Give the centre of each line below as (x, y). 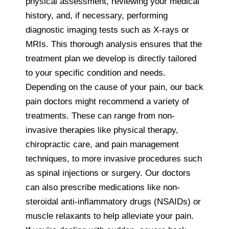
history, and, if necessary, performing (97, 15)
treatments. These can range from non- (100, 116)
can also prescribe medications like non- (103, 187)
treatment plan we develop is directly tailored (111, 58)
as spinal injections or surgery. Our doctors (108, 173)
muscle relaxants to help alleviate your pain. (110, 216)
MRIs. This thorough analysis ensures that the (114, 44)
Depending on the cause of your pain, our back (114, 87)
